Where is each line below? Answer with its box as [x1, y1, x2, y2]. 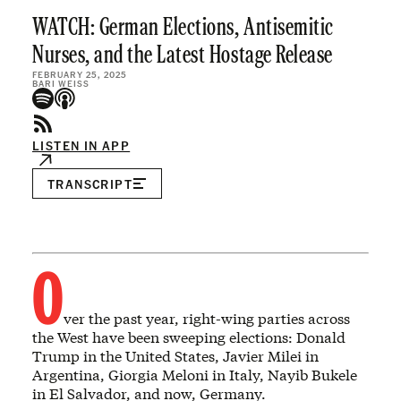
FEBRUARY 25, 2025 [32, 69, 127, 80]
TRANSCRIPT [47, 175, 132, 192]
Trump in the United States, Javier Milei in [32, 346, 319, 365]
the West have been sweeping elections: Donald [32, 328, 346, 346]
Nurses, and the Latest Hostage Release [32, 44, 333, 68]
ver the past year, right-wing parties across [64, 309, 350, 328]
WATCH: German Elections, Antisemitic [32, 16, 334, 40]
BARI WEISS [32, 78, 90, 89]
